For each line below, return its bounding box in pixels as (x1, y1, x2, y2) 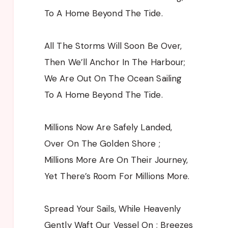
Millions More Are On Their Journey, (44, 154, 188, 165)
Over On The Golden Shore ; (44, 137, 160, 149)
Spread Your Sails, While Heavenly (44, 203, 181, 214)
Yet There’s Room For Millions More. (44, 170, 190, 182)
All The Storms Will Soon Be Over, (44, 40, 182, 51)
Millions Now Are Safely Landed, (44, 121, 173, 133)
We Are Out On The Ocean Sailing (44, 72, 182, 84)
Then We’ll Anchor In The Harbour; (44, 56, 186, 68)
